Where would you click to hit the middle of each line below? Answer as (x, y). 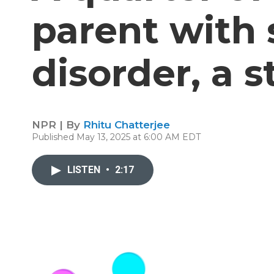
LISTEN (85, 170)
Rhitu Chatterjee (127, 125)
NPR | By (57, 125)
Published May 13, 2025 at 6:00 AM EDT (116, 137)
